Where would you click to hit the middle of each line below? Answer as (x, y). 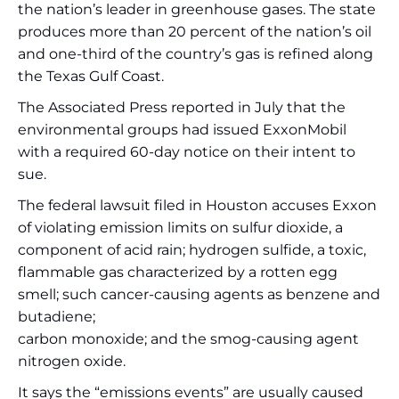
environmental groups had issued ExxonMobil (182, 130)
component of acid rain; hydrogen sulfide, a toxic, (192, 250)
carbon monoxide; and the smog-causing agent (188, 339)
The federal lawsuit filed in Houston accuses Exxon (197, 205)
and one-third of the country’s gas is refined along (195, 54)
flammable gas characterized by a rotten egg (178, 272)
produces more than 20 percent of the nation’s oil (195, 32)
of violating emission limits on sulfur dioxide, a (180, 228)
